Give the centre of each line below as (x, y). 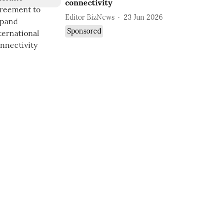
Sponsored (84, 31)
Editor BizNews (90, 17)
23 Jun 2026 (144, 17)
